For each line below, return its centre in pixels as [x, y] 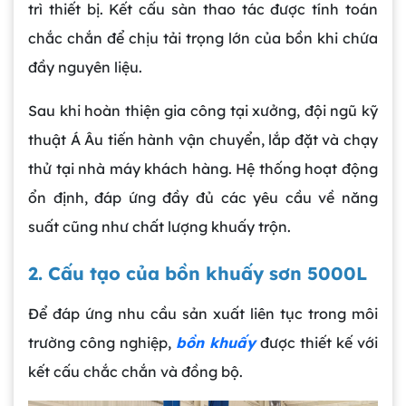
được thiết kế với [317, 342]
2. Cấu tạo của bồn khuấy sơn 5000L [198, 273]
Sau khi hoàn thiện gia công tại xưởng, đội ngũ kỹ [203, 110]
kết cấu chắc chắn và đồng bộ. [135, 371]
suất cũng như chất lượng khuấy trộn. [159, 226]
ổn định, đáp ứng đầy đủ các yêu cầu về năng [203, 197]
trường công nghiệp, [102, 342]
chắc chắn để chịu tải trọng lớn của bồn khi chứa [203, 38]
